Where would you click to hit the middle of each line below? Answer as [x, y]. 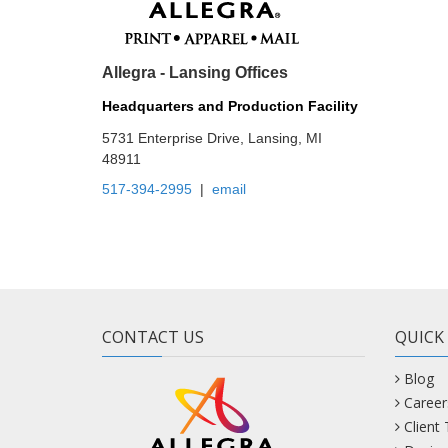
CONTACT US [153, 325]
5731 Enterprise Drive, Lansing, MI [212, 126]
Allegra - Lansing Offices [195, 61]
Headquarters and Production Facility [230, 94]
